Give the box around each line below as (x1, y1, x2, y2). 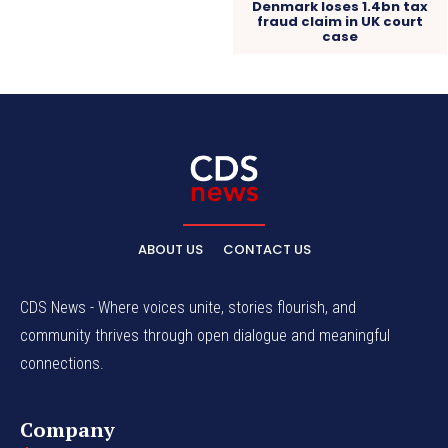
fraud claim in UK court (256, 12, 423, 32)
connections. (20, 354, 104, 374)
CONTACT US (222, 240, 311, 260)
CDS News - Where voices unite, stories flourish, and (20, 298, 356, 318)
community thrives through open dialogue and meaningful (20, 326, 390, 346)
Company (20, 416, 115, 444)
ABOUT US (137, 240, 203, 260)
